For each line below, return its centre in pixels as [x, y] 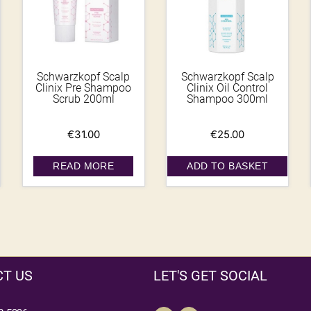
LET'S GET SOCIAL [211, 276]
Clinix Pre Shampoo [84, 88]
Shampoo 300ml [228, 99]
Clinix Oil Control [228, 88]
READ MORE [84, 166]
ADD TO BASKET [228, 166]
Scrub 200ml [83, 99]
